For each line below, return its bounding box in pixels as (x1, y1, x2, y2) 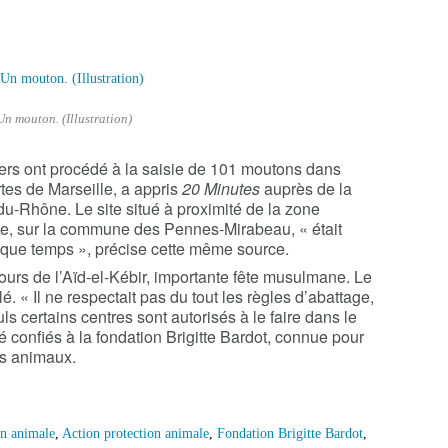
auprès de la (264, 177, 352, 200)
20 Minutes (182, 177, 260, 200)
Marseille (48, 177, 113, 200)
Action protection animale (62, 426, 209, 442)
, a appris (113, 177, 178, 200)
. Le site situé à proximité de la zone (67, 197, 320, 220)
